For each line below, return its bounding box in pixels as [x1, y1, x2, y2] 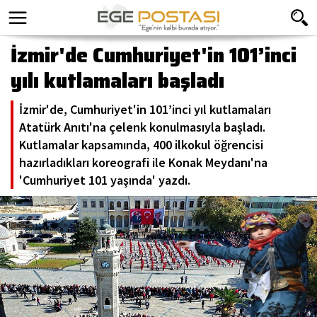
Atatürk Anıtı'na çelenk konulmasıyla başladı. [19, 119, 265, 135]
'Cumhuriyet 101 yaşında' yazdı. [19, 172, 190, 188]
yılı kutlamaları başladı [11, 65, 224, 96]
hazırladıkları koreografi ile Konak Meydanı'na [19, 154, 267, 171]
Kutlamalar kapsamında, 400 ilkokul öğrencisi [19, 137, 263, 153]
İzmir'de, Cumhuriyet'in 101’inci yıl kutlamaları [19, 101, 271, 117]
